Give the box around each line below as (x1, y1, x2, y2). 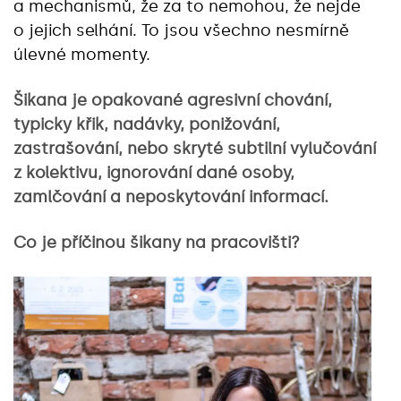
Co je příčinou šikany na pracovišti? (13, 232, 300, 252)
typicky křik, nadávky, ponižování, (13, 114, 280, 134)
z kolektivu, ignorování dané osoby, (13, 162, 294, 183)
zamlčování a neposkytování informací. (13, 186, 328, 207)
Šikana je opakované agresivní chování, (13, 90, 332, 110)
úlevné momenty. (13, 44, 150, 64)
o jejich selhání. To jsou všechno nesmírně (13, 20, 349, 40)
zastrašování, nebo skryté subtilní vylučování (13, 138, 376, 158)
